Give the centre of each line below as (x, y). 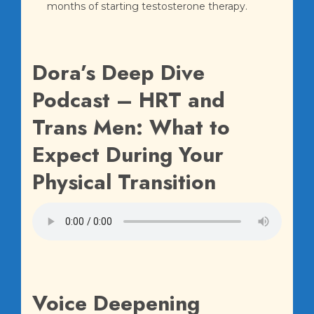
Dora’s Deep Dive (118, 72)
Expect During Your (128, 154)
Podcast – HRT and (129, 100)
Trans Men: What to (131, 127)
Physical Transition (124, 182)
